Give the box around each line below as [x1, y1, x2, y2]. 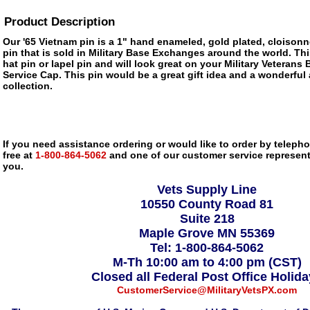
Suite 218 [179, 212, 235, 226]
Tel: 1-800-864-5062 [150, 241, 264, 255]
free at [3, 149, 33, 161]
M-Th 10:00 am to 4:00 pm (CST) [112, 255, 302, 269]
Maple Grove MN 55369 [139, 226, 275, 240]
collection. [3, 80, 53, 91]
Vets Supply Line [157, 183, 257, 197]
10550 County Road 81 [140, 197, 273, 211]
